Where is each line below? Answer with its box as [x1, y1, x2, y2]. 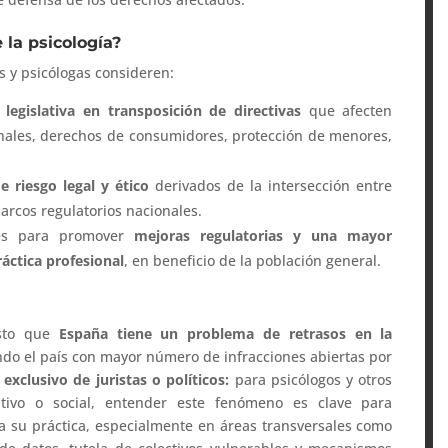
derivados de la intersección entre [149, 176, 393, 196]
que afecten [301, 101, 393, 121]
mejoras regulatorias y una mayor [134, 226, 393, 246]
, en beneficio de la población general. [124, 251, 382, 271]
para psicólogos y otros [229, 370, 393, 390]
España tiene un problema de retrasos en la [58, 324, 393, 344]
